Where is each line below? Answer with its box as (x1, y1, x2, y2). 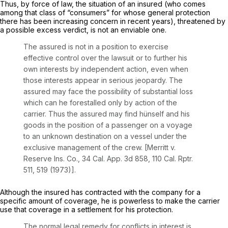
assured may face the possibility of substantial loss (23, 87, 193, 96)
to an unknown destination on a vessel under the (23, 131, 187, 140)
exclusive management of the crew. (23, 142, 145, 152)
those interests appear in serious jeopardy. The (23, 75, 183, 84)
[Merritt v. (145, 142, 176, 152)
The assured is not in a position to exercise (23, 42, 168, 51)
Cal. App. (93, 154, 124, 163)
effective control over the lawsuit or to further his (23, 53, 187, 62)
